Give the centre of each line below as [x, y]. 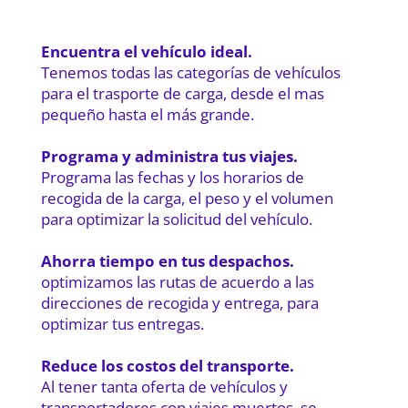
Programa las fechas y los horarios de [172, 178]
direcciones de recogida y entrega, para [179, 303]
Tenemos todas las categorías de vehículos [190, 73]
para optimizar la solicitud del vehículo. [178, 219]
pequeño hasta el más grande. [147, 115]
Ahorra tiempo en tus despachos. [167, 261]
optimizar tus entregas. [122, 324]
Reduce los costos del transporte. [167, 366]
